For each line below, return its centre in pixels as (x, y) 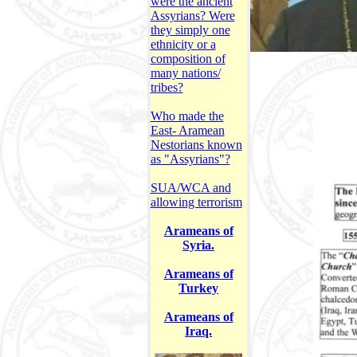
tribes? (167, 87)
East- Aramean (187, 130)
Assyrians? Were (192, 16)
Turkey (198, 288)
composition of (188, 59)
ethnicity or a (183, 44)
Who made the (187, 116)
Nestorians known (196, 145)
